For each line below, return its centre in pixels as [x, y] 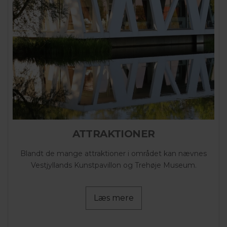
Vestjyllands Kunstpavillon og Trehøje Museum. [113, 165]
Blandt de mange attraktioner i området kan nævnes [113, 153]
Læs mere [113, 198]
